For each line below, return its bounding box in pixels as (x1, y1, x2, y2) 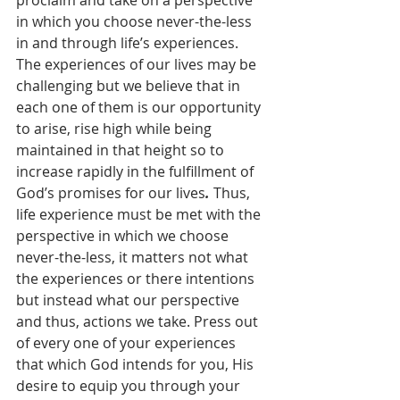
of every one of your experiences (16, 333, 239, 353)
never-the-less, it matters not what (16, 247, 252, 267)
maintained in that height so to (16, 140, 228, 160)
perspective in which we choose (16, 226, 232, 246)
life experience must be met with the (16, 204, 264, 224)
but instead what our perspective (16, 290, 243, 310)
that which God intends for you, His (16, 354, 257, 374)
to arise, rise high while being (16, 119, 215, 138)
